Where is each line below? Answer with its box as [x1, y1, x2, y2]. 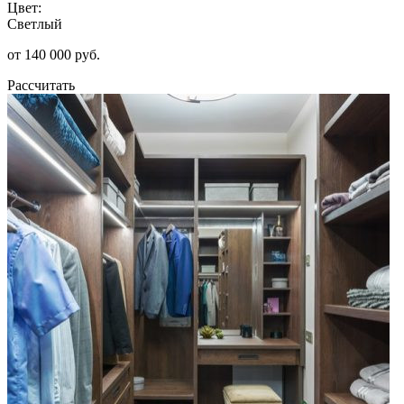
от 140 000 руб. [7, 46, 100, 62]
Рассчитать [7, 77, 75, 93]
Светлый [7, 15, 62, 32]
